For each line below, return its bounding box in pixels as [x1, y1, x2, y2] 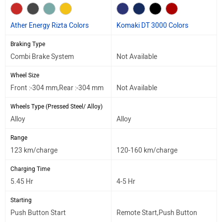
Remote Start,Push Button [116, 208, 197, 217]
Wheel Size [10, 71, 39, 79]
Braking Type [10, 40, 45, 48]
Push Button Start [10, 208, 66, 217]
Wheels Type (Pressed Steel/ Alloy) [10, 103, 103, 110]
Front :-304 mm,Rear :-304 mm [10, 83, 104, 92]
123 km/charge [10, 146, 57, 155]
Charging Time [10, 165, 50, 172]
